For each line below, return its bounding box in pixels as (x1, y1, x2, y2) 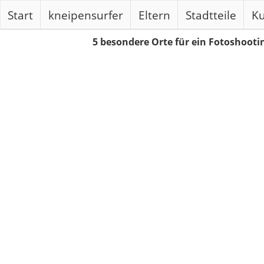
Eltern (138, 7, 170, 23)
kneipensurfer (48, 7, 123, 23)
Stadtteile (186, 7, 236, 23)
